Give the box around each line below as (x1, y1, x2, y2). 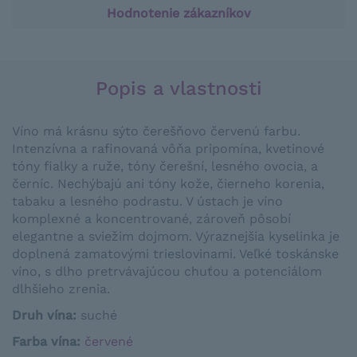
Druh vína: (12, 308, 76, 323)
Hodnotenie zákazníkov (106, 6, 251, 21)
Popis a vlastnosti (95, 77, 262, 100)
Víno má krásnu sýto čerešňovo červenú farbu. (12, 124, 300, 139)
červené (84, 334, 133, 349)
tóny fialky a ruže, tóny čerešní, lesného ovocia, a (12, 159, 318, 174)
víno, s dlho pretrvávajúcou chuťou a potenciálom (12, 264, 322, 279)
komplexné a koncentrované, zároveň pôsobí (12, 211, 291, 226)
